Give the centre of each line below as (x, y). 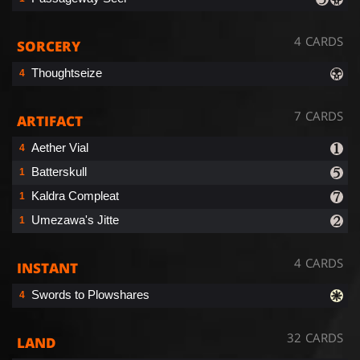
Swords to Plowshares (90, 294)
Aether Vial (60, 147)
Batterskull (59, 171)
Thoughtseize (67, 72)
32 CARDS (315, 337)
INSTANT (47, 268)
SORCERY (49, 46)
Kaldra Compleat (75, 195)
